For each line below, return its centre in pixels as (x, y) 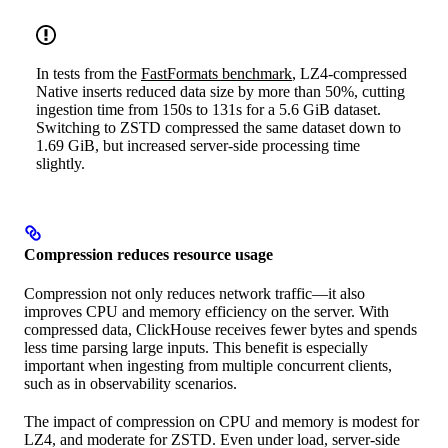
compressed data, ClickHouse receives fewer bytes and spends (220, 330)
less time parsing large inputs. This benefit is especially (196, 348)
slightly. (60, 163)
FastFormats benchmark (216, 73)
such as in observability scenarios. (130, 384)
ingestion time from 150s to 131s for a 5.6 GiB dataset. (208, 109)
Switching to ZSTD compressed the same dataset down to (218, 127)
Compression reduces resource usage (148, 255)
